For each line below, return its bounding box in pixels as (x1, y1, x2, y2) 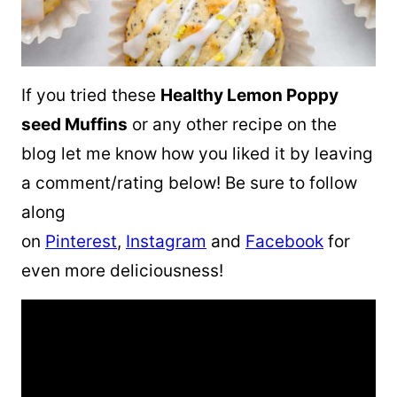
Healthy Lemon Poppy (160, 85, 339, 105)
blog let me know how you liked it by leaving (21, 144, 373, 164)
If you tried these (21, 85, 160, 105)
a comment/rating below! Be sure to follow (21, 173, 357, 193)
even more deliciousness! (21, 261, 223, 281)
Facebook (245, 231, 323, 252)
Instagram (126, 231, 206, 252)
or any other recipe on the (128, 114, 337, 135)
